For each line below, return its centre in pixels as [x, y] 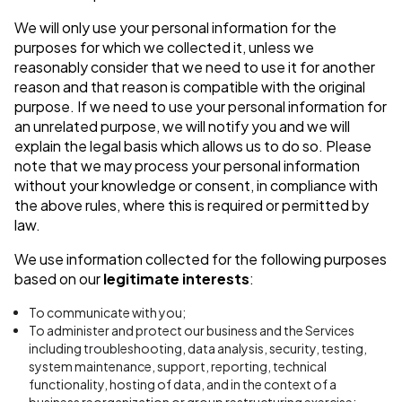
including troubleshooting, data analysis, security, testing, [198, 349]
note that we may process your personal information [187, 166]
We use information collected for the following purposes [201, 259]
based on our [59, 279]
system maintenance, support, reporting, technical [178, 367]
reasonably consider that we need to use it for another [195, 67]
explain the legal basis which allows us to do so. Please [193, 146]
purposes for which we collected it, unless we [164, 48]
